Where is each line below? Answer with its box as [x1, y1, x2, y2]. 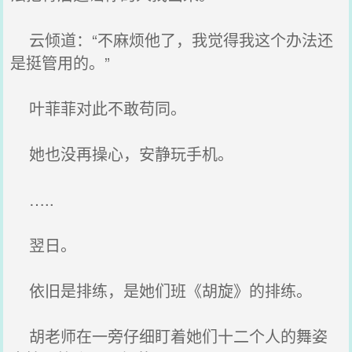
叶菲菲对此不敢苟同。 [10, 97, 187, 119]
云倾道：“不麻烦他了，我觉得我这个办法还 [10, 28, 334, 51]
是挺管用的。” [10, 51, 111, 74]
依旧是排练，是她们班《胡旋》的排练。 [10, 279, 313, 302]
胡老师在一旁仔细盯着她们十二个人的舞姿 [10, 324, 328, 347]
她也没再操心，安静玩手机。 [10, 142, 234, 165]
